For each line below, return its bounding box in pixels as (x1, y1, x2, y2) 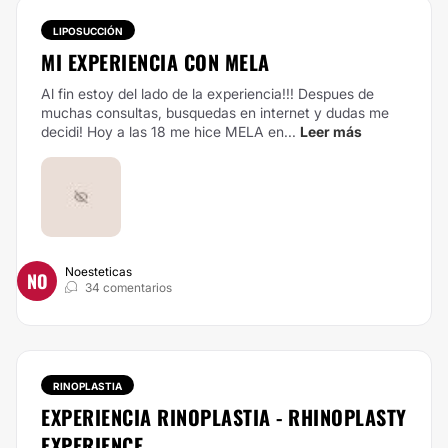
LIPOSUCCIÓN (53, 25, 123, 37)
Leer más (300, 123, 362, 140)
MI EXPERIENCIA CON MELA (41, 47, 270, 77)
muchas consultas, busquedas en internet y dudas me (41, 104, 389, 121)
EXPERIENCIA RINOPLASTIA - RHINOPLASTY (41, 402, 407, 432)
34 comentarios (85, 280, 172, 295)
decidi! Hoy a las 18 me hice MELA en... (41, 123, 296, 140)
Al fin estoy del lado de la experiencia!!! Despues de (41, 85, 374, 102)
